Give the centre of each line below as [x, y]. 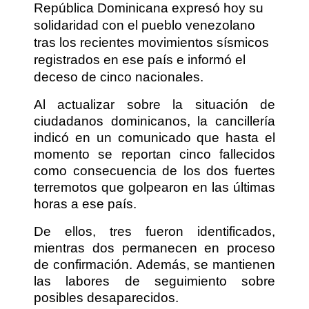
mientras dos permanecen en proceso [154, 248]
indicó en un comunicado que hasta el [154, 138]
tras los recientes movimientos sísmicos [151, 43]
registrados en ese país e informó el [140, 60]
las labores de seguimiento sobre [154, 281]
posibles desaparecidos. [106, 298]
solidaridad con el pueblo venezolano [144, 26]
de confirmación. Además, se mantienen [154, 265]
